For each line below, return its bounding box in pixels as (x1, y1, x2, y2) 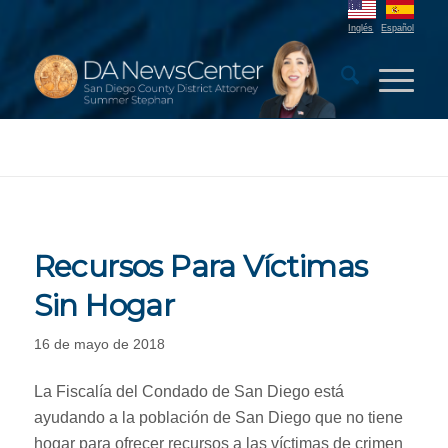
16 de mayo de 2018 (33, 336, 165, 352)
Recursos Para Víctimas (33, 248, 368, 285)
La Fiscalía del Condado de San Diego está (33, 382, 344, 400)
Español (381, 23, 415, 33)
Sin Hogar (33, 287, 175, 324)
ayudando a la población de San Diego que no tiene (33, 408, 403, 426)
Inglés (348, 23, 374, 33)
